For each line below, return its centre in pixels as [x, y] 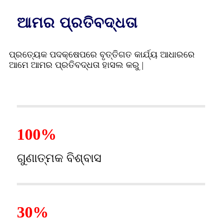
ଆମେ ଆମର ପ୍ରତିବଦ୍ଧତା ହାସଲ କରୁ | [76, 65]
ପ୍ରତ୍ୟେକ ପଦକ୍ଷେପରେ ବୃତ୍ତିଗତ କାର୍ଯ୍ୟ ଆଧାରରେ [102, 54]
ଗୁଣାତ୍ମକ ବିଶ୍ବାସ [59, 158]
